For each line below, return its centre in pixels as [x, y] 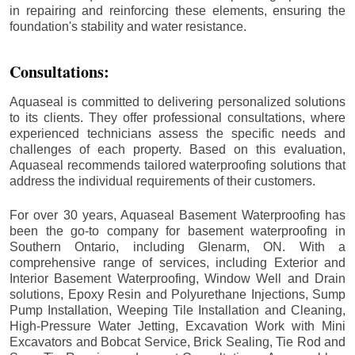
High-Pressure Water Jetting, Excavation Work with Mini [177, 326]
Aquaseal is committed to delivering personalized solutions [177, 101]
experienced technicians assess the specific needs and [177, 133]
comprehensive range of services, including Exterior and [177, 262]
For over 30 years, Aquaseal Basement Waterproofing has [177, 215]
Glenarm [222, 246]
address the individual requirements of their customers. [162, 181]
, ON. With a [296, 246]
